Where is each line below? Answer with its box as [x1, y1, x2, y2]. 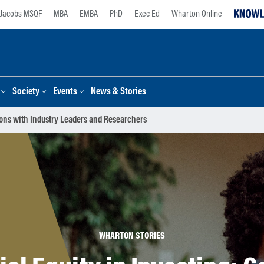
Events [53, 87, 77, 97]
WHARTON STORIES [99, 232, 165, 241]
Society [12, 87, 39, 97]
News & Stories [91, 87, 146, 97]
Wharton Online [171, 9, 222, 19]
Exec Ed [134, 9, 160, 19]
